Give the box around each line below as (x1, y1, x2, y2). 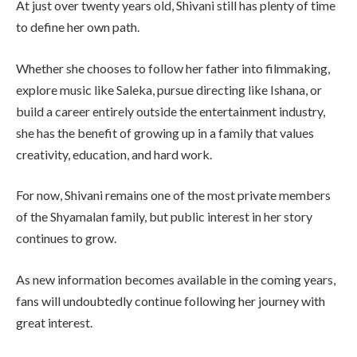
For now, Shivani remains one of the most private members (16, 187, 331, 203)
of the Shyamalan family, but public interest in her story (16, 209, 312, 225)
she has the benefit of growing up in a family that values (16, 124, 314, 140)
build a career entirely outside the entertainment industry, (16, 103, 325, 119)
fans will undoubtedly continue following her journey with (16, 293, 325, 309)
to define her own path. (16, 19, 139, 35)
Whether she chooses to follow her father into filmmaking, (16, 60, 330, 76)
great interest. (16, 315, 92, 331)
